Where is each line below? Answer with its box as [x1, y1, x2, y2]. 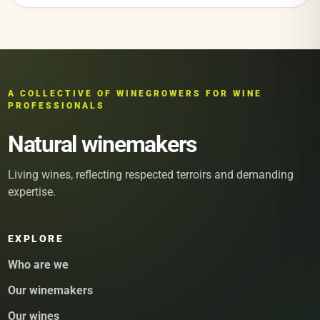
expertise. [8, 184, 56, 199]
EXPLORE [8, 232, 64, 244]
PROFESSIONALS [8, 100, 105, 111]
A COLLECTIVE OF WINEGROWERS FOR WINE [8, 88, 262, 99]
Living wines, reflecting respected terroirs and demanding [8, 167, 294, 181]
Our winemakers [8, 283, 93, 297]
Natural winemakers [8, 130, 196, 158]
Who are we [8, 257, 69, 271]
